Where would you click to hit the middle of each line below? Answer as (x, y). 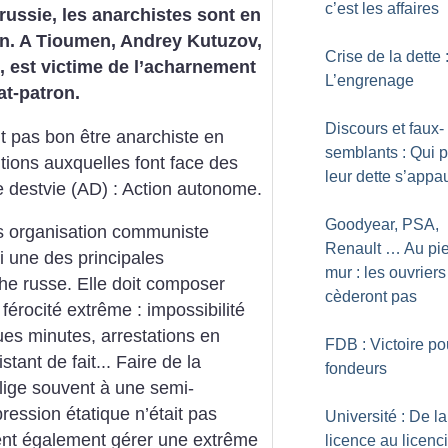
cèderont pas (371, 296)
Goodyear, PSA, (382, 224)
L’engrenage (369, 80)
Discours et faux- (384, 128)
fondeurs (356, 368)
